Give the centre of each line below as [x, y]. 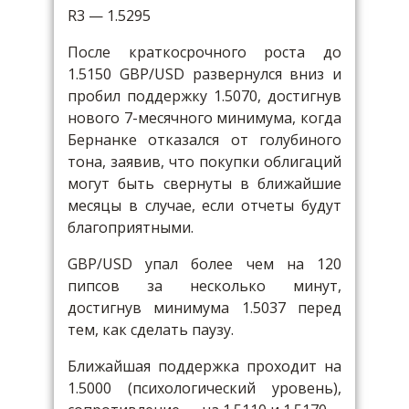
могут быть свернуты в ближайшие [204, 184]
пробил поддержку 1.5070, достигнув [204, 96]
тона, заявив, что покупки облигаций [204, 162]
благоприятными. [131, 227]
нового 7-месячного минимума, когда [204, 118]
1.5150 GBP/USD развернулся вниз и [204, 74]
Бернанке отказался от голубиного [204, 140]
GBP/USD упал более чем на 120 [204, 264]
